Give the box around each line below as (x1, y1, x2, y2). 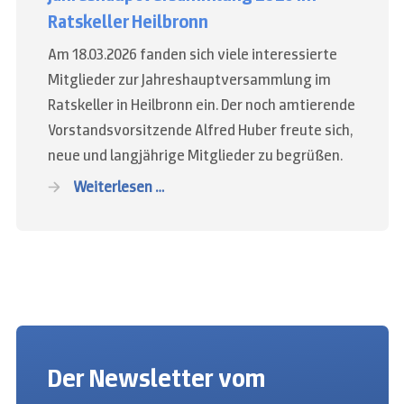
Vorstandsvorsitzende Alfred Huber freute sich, (47, 119, 353, 140)
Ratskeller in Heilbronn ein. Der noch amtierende (47, 94, 355, 115)
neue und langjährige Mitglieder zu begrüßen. (47, 144, 343, 165)
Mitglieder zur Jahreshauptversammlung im (47, 69, 331, 89)
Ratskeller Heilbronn (47, 9, 208, 33)
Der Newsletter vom (47, 361, 265, 394)
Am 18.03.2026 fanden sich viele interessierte (47, 43, 337, 64)
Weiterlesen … (72, 176, 164, 197)
